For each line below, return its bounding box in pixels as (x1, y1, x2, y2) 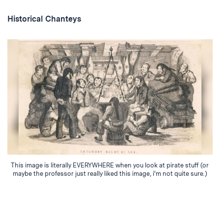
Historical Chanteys (7, 14, 81, 24)
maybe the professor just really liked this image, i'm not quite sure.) (12, 170, 207, 178)
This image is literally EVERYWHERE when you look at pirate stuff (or (11, 162, 209, 169)
